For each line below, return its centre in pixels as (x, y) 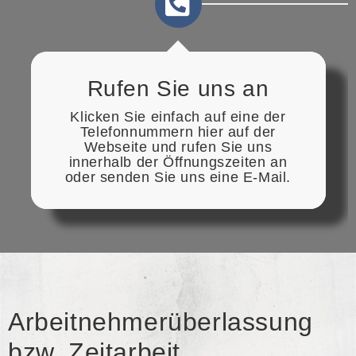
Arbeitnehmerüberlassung (161, 321)
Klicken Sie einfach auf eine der (178, 116)
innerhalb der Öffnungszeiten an (178, 162)
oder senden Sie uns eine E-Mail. (178, 177)
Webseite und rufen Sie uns (178, 147)
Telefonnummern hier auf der (178, 132)
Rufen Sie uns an (178, 88)
